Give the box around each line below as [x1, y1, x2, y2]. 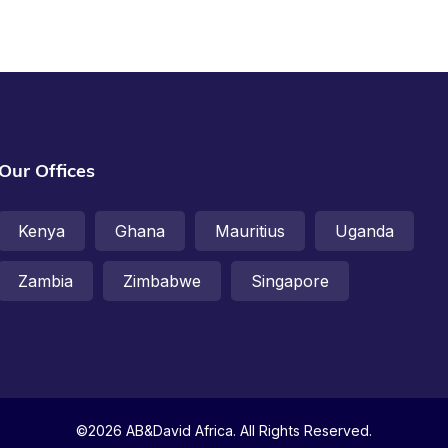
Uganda [334, 220, 394, 241]
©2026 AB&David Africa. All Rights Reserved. [76, 422, 372, 440]
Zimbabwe [122, 270, 201, 291]
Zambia [17, 270, 73, 291]
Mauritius [214, 220, 285, 241]
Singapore [250, 270, 329, 291]
